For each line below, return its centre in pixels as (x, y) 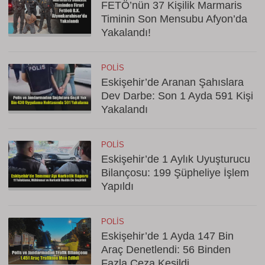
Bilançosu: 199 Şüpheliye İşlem (175, 173)
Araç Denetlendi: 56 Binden (166, 250)
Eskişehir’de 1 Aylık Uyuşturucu (176, 159)
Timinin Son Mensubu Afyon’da (174, 19)
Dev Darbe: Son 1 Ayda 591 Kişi (177, 96)
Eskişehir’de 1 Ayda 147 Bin (167, 236)
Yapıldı (117, 186)
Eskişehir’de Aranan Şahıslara (172, 82)
